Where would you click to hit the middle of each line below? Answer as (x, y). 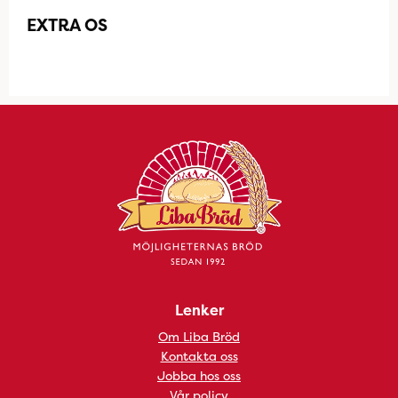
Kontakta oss (199, 356)
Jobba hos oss (199, 375)
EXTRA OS (67, 25)
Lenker (199, 310)
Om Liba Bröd (199, 336)
